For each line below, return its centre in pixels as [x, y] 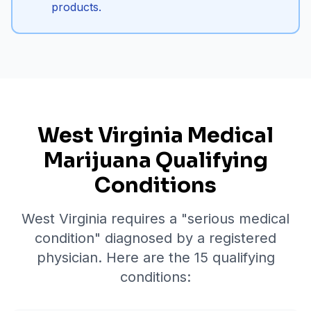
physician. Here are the [115, 258]
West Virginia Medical [155, 135]
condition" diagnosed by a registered [155, 238]
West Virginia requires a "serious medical [155, 219]
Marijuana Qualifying [155, 160]
